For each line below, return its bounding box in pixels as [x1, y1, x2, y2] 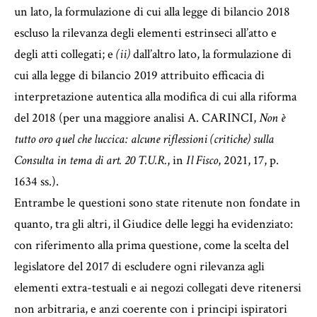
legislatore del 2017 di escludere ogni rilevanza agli [14, 258, 265, 275]
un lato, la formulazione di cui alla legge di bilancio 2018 [14, 3, 290, 20]
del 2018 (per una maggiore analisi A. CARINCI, [14, 109, 259, 126]
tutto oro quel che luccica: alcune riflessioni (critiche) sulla [14, 130, 274, 147]
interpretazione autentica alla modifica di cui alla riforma [14, 88, 296, 105]
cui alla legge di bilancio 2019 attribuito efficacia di [14, 67, 265, 83]
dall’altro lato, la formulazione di [133, 45, 292, 62]
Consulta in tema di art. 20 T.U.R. [14, 151, 167, 168]
